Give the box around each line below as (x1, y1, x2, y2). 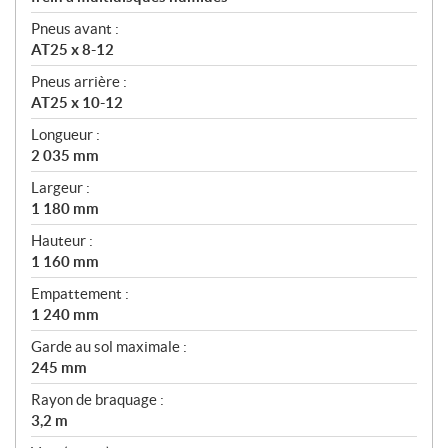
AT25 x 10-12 (31, 93, 123, 111)
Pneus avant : (31, 19, 119, 37)
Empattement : (31, 284, 129, 302)
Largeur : (31, 178, 90, 196)
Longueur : (31, 125, 100, 143)
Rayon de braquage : (31, 390, 164, 408)
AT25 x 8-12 (31, 40, 114, 58)
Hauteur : (31, 231, 93, 249)
